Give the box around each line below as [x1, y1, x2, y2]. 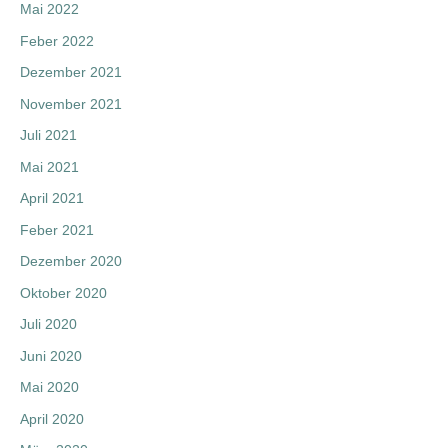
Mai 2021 [20, 158, 79, 175]
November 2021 [20, 95, 122, 112]
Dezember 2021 [20, 64, 122, 81]
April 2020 [20, 410, 84, 427]
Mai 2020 [20, 379, 79, 396]
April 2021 [20, 190, 84, 207]
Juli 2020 [20, 316, 77, 333]
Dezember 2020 [20, 253, 122, 270]
